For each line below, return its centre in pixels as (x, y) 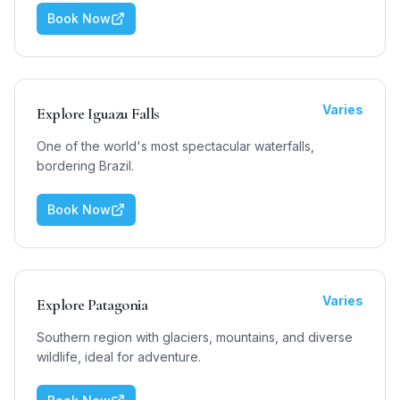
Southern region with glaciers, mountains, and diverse (195, 337)
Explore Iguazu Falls (98, 113)
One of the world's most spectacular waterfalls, (175, 146)
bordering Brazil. (85, 165)
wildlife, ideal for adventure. (119, 356)
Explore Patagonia (92, 304)
